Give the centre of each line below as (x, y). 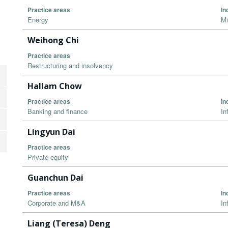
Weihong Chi (53, 40)
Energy (38, 20)
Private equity (48, 157)
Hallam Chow (55, 86)
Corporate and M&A (56, 203)
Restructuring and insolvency (70, 66)
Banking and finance (58, 111)
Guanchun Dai (55, 178)
